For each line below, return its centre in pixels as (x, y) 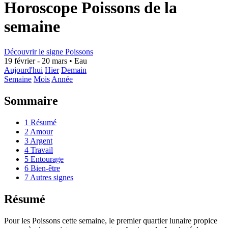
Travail (41, 150)
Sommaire (31, 101)
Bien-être (44, 168)
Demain (74, 70)
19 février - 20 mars (36, 61)
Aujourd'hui (23, 70)
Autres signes (51, 177)
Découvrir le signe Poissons (49, 51)
